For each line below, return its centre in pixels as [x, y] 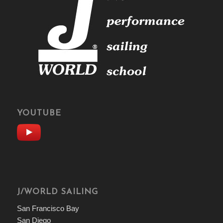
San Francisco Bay [48, 209]
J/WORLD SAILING [57, 192]
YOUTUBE [39, 113]
